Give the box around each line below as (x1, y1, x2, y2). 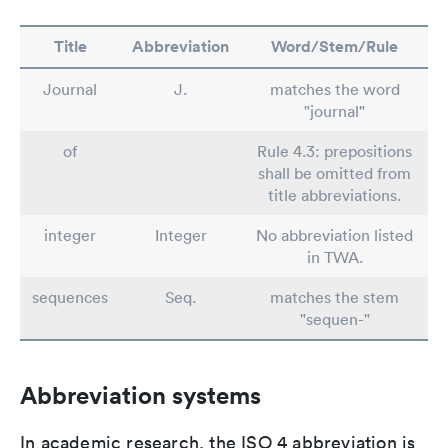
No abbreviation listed (256, 225, 413, 245)
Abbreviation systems (20, 380, 261, 410)
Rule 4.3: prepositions (257, 141, 412, 161)
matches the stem (270, 287, 399, 307)
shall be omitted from (258, 163, 411, 183)
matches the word (269, 79, 400, 99)
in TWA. (306, 247, 363, 267)
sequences (32, 287, 108, 307)
